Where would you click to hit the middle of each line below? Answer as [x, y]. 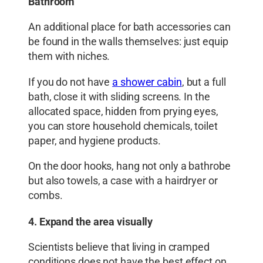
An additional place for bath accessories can [129, 27]
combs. [45, 196]
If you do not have [70, 82]
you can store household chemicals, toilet [123, 126]
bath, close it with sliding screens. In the [119, 97]
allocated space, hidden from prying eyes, [123, 111]
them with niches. [69, 57]
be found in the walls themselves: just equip [128, 42]
